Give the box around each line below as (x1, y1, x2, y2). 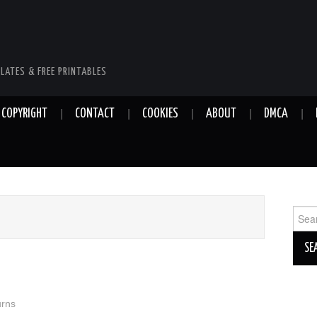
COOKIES (142, 108, 178, 120)
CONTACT (75, 108, 115, 120)
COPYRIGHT (1, 108, 47, 120)
